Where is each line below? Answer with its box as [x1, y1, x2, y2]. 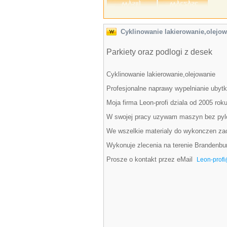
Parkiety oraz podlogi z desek [106, 48, 212, 56]
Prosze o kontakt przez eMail [106, 156, 197, 163]
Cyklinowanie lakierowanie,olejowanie [106, 70, 215, 78]
